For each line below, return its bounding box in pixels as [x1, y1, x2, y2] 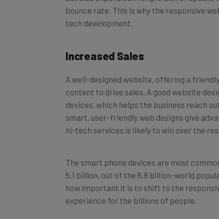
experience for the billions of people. [66, 195, 197, 205]
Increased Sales [66, 49, 144, 62]
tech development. [66, 18, 133, 28]
